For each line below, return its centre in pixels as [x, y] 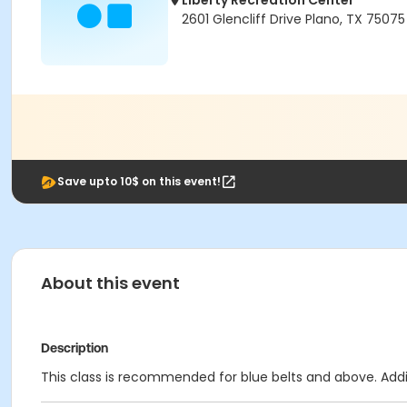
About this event [110, 283]
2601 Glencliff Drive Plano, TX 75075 [293, 19]
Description [74, 348]
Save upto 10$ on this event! [139, 181]
